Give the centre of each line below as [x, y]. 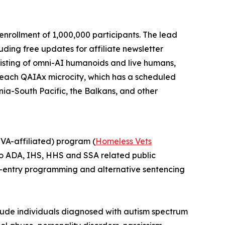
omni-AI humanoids [71, 63]
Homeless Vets [124, 141]
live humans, [152, 63]
